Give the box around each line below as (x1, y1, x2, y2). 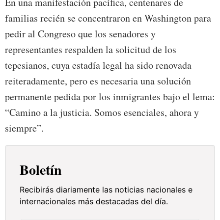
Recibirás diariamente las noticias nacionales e (20, 185, 193, 195)
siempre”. (5, 121, 44, 135)
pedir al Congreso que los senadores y (5, 27, 156, 41)
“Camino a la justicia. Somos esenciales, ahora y (5, 106, 199, 119)
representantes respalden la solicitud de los (5, 43, 176, 56)
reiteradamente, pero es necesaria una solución (5, 74, 191, 88)
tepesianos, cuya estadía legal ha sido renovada (5, 58, 192, 72)
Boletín (20, 160, 62, 180)
